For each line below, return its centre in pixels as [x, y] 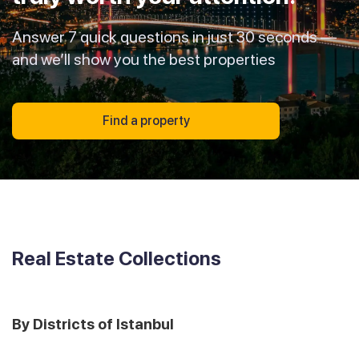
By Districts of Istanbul [93, 324]
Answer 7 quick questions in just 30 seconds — [174, 36]
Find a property [146, 120]
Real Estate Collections [117, 258]
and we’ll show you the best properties [144, 59]
